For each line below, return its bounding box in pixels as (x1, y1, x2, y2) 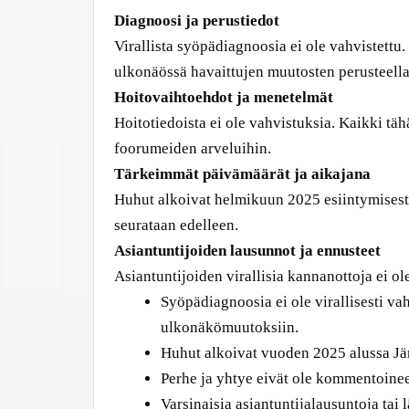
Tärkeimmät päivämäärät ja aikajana (114, 165, 371, 183)
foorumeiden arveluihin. (114, 140, 271, 157)
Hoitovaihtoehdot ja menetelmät (114, 89, 333, 106)
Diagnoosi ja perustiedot (114, 12, 279, 29)
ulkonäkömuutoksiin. (161, 319, 299, 336)
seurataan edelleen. (114, 216, 238, 234)
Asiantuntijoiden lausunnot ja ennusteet (114, 242, 381, 259)
